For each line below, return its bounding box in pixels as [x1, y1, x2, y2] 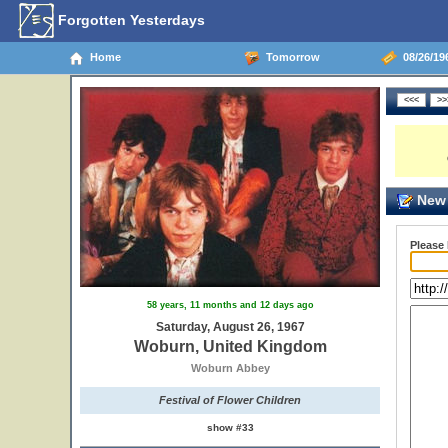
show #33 [206, 422, 254, 433]
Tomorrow [260, 50, 320, 63]
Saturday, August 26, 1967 [155, 320, 305, 334]
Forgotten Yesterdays [54, 11, 205, 28]
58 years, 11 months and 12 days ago [146, 300, 314, 310]
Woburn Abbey [190, 362, 270, 374]
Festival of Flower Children [159, 394, 301, 406]
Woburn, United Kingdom [133, 338, 327, 355]
